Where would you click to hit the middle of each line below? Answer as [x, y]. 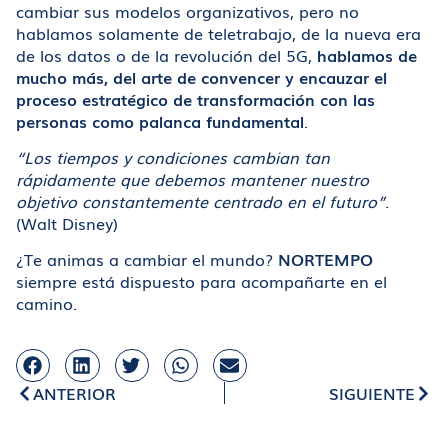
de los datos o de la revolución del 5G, [166, 54]
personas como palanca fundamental [160, 120]
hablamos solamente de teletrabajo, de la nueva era [218, 32]
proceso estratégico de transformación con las [195, 98]
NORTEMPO [325, 259]
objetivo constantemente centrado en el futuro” [200, 200]
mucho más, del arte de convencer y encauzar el [201, 76]
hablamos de [367, 54]
